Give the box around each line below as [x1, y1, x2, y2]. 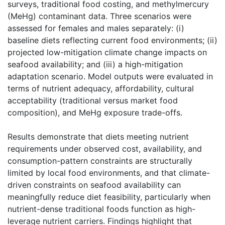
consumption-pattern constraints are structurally [8, 155, 192, 166]
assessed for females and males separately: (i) [8, 23, 184, 33]
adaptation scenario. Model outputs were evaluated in [8, 71, 213, 81]
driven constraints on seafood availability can [8, 179, 181, 190]
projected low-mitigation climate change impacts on [8, 47, 207, 57]
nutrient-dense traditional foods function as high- [8, 203, 195, 214]
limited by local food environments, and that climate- [8, 167, 210, 178]
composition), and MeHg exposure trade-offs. [8, 107, 182, 118]
